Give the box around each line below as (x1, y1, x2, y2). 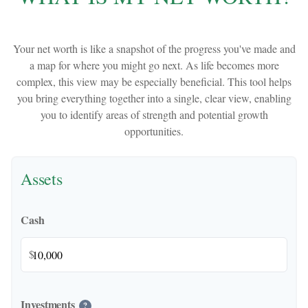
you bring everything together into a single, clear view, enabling (16, 91, 291, 105)
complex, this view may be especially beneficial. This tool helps (16, 74, 291, 89)
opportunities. (124, 124, 184, 138)
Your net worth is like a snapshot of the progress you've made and (12, 41, 296, 56)
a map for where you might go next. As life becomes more (29, 58, 279, 72)
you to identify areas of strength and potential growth (40, 107, 268, 122)
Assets (21, 168, 63, 190)
